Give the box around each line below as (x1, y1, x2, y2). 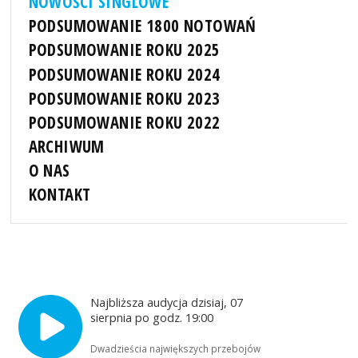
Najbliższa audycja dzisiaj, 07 (90, 294, 244, 311)
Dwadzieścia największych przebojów (90, 342, 261, 356)
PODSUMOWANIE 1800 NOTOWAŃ (28, 14, 257, 38)
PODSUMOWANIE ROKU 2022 (28, 110, 221, 133)
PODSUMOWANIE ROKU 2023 (28, 86, 221, 109)
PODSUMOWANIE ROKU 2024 (28, 62, 221, 86)
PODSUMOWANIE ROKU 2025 (28, 38, 221, 62)
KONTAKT (28, 183, 91, 206)
